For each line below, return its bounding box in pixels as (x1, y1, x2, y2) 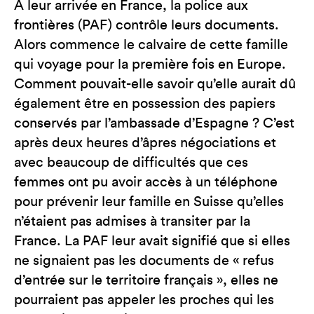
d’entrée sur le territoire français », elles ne (14, 273, 278, 287)
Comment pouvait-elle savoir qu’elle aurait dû (14, 77, 296, 91)
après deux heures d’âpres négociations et (14, 136, 276, 150)
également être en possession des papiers (14, 97, 275, 111)
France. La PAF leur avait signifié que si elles (14, 234, 290, 248)
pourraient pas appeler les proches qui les (14, 293, 274, 307)
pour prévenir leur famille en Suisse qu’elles (14, 195, 284, 209)
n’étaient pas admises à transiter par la (14, 214, 250, 228)
